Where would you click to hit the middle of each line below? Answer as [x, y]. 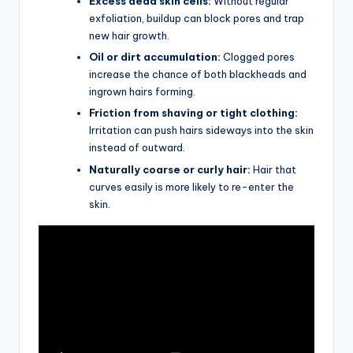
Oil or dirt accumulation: [155, 57]
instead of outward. [137, 148]
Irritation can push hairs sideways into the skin [201, 130]
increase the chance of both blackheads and [198, 74]
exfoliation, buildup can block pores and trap [197, 19]
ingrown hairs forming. [142, 92]
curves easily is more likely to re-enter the [191, 186]
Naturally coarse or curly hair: [170, 169]
